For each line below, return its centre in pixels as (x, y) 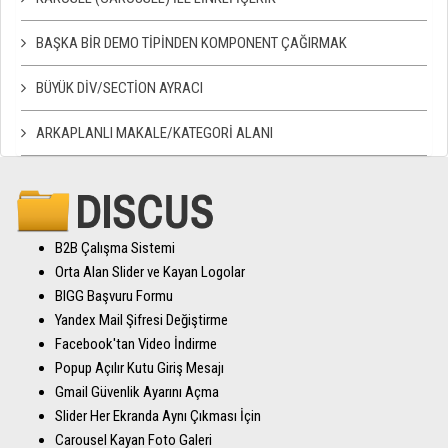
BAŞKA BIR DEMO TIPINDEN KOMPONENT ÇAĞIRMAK (191, 43)
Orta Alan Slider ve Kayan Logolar (150, 271)
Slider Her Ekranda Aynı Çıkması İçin (158, 415)
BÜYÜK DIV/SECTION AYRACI (119, 88)
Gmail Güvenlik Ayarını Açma (137, 391)
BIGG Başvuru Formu (114, 295)
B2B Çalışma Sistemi (115, 247)
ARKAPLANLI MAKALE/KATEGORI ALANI (154, 133)
